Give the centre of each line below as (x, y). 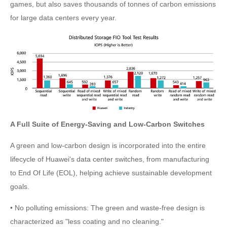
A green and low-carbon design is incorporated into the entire (108, 145)
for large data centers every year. (63, 18)
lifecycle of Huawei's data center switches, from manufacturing (110, 159)
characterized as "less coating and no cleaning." (87, 221)
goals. (20, 186)
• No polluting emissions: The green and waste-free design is (107, 207)
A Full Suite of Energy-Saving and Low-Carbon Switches (107, 124)
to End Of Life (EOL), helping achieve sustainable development (111, 173)
